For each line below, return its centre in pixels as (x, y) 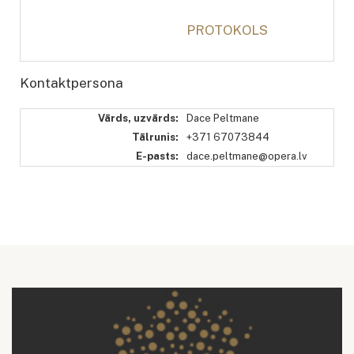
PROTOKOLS (227, 30)
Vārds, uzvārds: (138, 118)
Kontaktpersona (72, 83)
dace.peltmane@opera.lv (247, 156)
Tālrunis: (155, 137)
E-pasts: (157, 156)
